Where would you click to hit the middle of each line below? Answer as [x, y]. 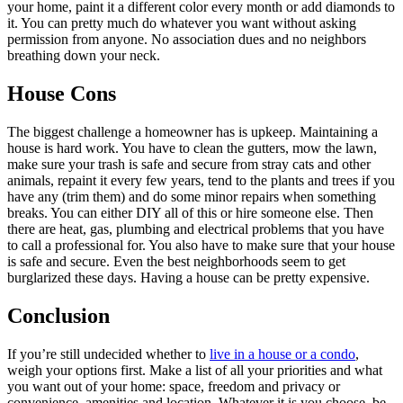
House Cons [62, 94]
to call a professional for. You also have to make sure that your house [201, 246]
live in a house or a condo [282, 354]
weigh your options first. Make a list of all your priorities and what [195, 370]
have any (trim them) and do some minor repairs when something [192, 197]
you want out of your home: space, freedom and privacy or [174, 386]
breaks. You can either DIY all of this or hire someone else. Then [190, 213]
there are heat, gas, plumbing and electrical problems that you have [196, 229]
